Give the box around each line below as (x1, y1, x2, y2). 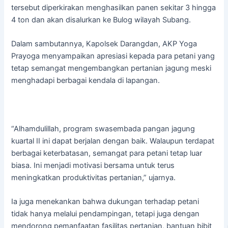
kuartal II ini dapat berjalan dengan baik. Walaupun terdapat (11, 136, 215, 146)
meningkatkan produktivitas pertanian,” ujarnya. (11, 173, 176, 182)
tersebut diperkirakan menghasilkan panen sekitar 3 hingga (11, 3, 216, 12)
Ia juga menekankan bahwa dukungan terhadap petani (11, 197, 199, 207)
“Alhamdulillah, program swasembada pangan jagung (11, 124, 195, 133)
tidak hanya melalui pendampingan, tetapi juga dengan (11, 209, 200, 219)
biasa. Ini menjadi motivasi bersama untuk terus (11, 160, 175, 170)
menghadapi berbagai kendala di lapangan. (11, 76, 160, 85)
